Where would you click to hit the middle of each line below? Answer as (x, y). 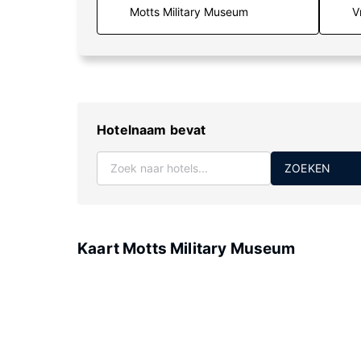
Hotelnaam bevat (151, 130)
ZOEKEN (308, 168)
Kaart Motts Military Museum (187, 249)
